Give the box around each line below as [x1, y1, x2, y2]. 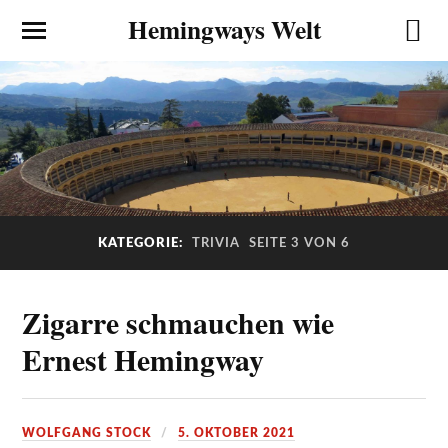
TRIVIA [192, 237, 240, 250]
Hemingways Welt [127, 10, 321, 48]
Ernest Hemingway [22, 337, 265, 381]
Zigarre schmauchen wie [22, 300, 335, 344]
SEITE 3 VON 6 [249, 237, 350, 250]
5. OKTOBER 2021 [178, 426, 296, 439]
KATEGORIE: [98, 237, 187, 250]
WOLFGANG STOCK [22, 426, 152, 439]
